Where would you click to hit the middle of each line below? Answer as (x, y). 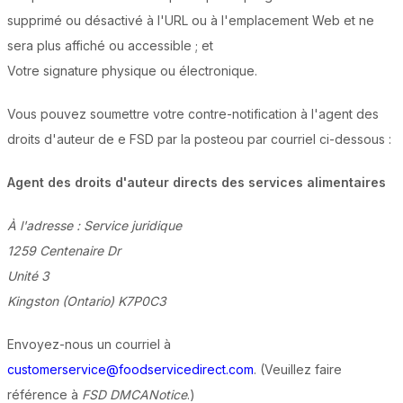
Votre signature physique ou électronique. (132, 71)
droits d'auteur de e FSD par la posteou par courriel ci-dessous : (199, 139)
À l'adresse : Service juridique (94, 226)
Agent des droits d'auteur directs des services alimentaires (197, 183)
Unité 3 (28, 276)
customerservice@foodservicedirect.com (130, 370)
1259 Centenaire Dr (64, 251)
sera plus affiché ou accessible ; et (110, 46)
